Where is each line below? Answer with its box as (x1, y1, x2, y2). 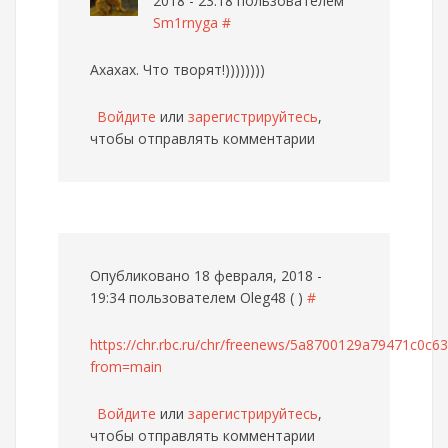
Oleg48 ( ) (240, 288, 303, 307)
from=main (90, 357, 162, 376)
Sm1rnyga (153, 13, 218, 32)
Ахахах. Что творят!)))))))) (90, 60, 265, 79)
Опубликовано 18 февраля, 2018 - (90, 266, 322, 285)
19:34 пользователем (90, 288, 240, 307)
